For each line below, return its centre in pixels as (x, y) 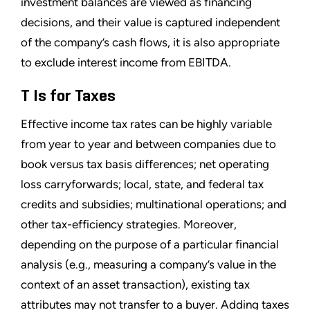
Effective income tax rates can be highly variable (146, 124)
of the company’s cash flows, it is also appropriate (150, 42)
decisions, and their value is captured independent (151, 22)
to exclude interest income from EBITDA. (126, 62)
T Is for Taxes (68, 96)
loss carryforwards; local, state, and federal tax (142, 184)
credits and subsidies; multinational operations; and (154, 204)
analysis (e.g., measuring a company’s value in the (148, 264)
